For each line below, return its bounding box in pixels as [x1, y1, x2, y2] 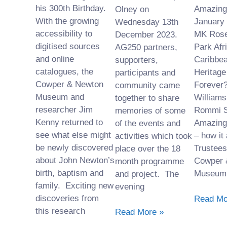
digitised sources [35, 41, 100, 51]
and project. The [115, 169, 179, 179]
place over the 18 [115, 143, 180, 154]
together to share [115, 93, 179, 103]
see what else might [35, 130, 111, 140]
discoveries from [35, 193, 99, 203]
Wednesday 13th [115, 17, 178, 27]
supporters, [115, 55, 158, 65]
